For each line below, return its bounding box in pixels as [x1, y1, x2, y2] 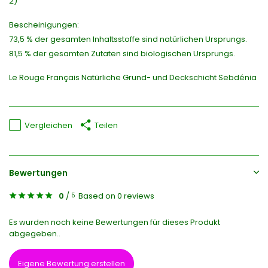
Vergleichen [25, 119, 72, 131]
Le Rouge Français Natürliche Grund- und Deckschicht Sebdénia [9, 72, 257, 84]
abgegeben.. [9, 228, 60, 240]
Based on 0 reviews [78, 190, 154, 202]
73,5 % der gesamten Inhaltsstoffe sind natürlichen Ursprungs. [9, 33, 247, 45]
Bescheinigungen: [9, 19, 79, 31]
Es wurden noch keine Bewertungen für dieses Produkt [9, 217, 220, 229]
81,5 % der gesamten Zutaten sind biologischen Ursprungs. [9, 48, 235, 60]
